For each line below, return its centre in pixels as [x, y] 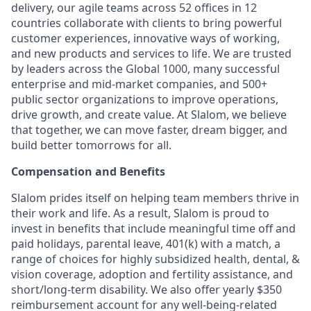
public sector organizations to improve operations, [145, 99]
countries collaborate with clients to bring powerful [146, 23]
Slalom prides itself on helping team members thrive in [155, 198]
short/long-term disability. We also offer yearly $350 [146, 289]
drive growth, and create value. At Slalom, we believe [149, 115]
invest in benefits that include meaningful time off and [153, 228]
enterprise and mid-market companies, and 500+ [139, 84]
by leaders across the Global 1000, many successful [145, 69]
